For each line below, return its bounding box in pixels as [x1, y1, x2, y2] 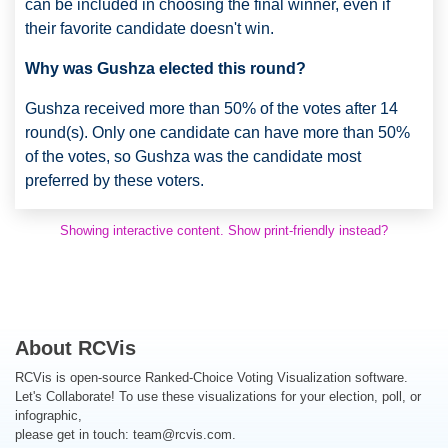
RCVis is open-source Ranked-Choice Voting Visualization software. [15, 369, 408, 385]
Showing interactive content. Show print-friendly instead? [60, 222, 388, 238]
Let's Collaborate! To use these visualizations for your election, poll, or [15, 388, 421, 404]
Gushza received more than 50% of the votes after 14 [25, 99, 398, 117]
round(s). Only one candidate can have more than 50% [25, 123, 410, 141]
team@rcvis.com [133, 426, 232, 442]
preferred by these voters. [25, 171, 204, 189]
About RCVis [15, 336, 136, 359]
